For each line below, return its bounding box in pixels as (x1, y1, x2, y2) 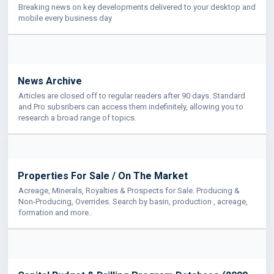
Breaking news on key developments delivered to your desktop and (18, 2, 256, 12)
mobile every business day (18, 13, 112, 23)
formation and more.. (18, 207, 92, 217)
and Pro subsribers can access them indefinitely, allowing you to (18, 102, 243, 111)
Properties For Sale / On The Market (18, 169, 188, 182)
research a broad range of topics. (18, 113, 136, 122)
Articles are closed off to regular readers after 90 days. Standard (18, 91, 245, 100)
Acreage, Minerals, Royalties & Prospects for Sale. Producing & (18, 185, 240, 195)
